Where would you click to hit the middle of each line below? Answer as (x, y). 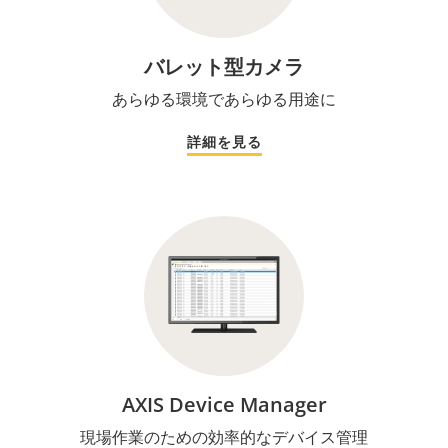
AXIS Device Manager (224, 404)
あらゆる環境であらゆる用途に (224, 98)
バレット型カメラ (224, 66)
